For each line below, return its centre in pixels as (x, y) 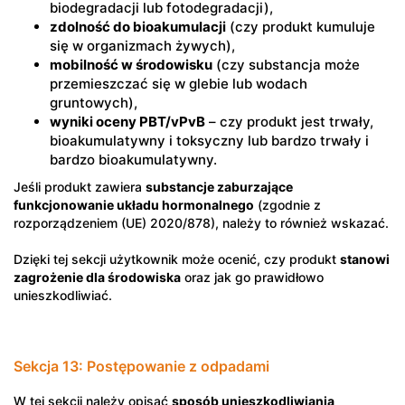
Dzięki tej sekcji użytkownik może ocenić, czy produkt (177, 259)
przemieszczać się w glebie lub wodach (179, 84)
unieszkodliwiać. (63, 295)
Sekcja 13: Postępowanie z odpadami (141, 366)
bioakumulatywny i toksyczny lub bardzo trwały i (209, 141)
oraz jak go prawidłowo (252, 277)
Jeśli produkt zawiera (80, 187)
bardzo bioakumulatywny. (133, 160)
